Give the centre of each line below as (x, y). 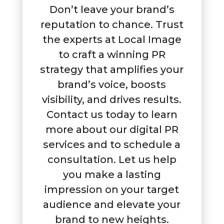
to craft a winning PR (112, 55)
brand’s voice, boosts (112, 85)
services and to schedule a (112, 145)
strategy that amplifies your (112, 70)
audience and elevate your (112, 205)
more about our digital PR (112, 130)
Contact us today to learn (112, 115)
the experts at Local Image (112, 40)
